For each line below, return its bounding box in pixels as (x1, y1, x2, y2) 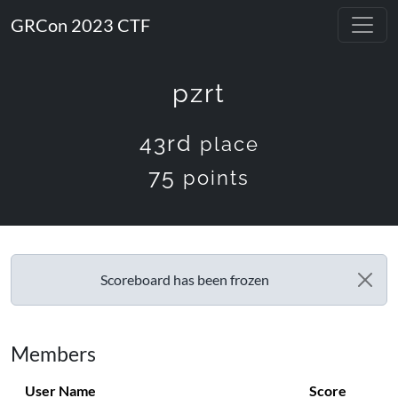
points (183, 166, 250, 189)
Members (11, 341, 96, 366)
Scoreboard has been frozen (100, 271, 269, 288)
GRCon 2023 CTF (11, 14, 150, 36)
